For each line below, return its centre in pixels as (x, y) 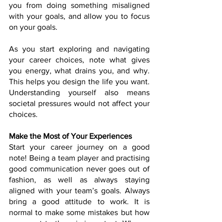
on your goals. (33, 27)
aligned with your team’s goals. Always (79, 191)
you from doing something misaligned (79, 5)
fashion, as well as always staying (79, 180)
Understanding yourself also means (79, 93)
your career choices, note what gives (79, 60)
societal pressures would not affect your (79, 104)
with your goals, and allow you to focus (79, 16)
